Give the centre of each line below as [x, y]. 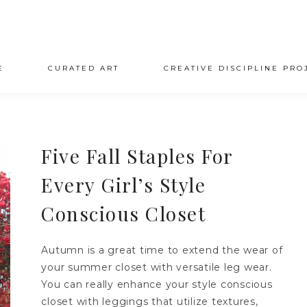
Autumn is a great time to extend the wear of [162, 250]
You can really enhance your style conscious [157, 284]
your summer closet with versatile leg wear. [157, 267]
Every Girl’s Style [124, 185]
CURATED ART [84, 68]
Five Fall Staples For [137, 156]
